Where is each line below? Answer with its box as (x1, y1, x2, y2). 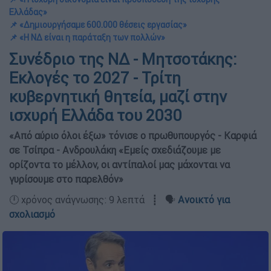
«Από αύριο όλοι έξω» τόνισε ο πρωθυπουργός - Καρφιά (9, 129, 256, 142)
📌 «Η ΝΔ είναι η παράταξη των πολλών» (9, 32, 165, 43)
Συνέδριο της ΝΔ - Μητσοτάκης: (9, 50, 237, 69)
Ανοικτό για (178, 194, 230, 206)
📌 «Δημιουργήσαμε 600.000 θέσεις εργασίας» (9, 19, 187, 30)
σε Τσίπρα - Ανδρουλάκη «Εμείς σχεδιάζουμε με (9, 144, 221, 156)
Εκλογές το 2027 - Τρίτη (9, 68, 181, 88)
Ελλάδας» (9, 7, 47, 18)
